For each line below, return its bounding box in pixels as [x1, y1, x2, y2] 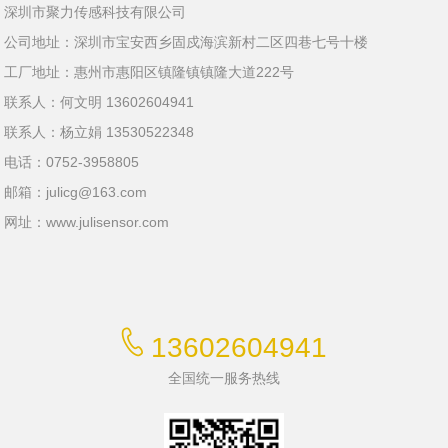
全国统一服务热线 [168, 370, 280, 386]
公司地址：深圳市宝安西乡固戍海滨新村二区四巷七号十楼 [4, 34, 369, 50]
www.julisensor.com [46, 214, 170, 230]
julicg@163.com [46, 184, 148, 200]
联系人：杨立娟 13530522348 [4, 124, 195, 140]
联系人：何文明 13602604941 [4, 94, 195, 110]
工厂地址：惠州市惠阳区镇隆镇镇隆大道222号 [4, 64, 295, 80]
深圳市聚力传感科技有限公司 [4, 4, 187, 20]
